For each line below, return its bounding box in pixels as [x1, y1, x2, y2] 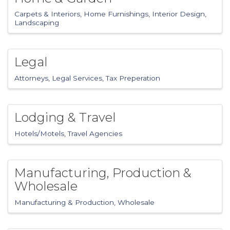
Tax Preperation [106, 74, 160, 83]
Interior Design [152, 10, 205, 18]
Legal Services [52, 74, 102, 83]
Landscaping [14, 18, 59, 27]
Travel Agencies [68, 129, 122, 138]
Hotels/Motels [14, 129, 64, 138]
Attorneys [14, 74, 48, 83]
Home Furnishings [84, 10, 148, 18]
